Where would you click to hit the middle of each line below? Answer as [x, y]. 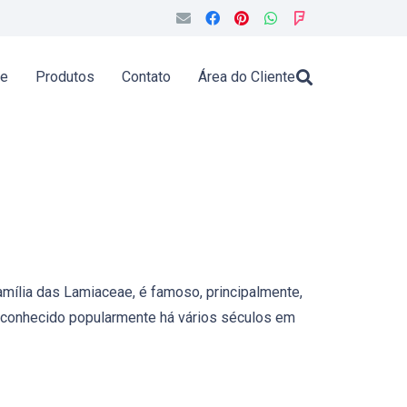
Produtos [65, 77]
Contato [147, 77]
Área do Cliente [247, 77]
